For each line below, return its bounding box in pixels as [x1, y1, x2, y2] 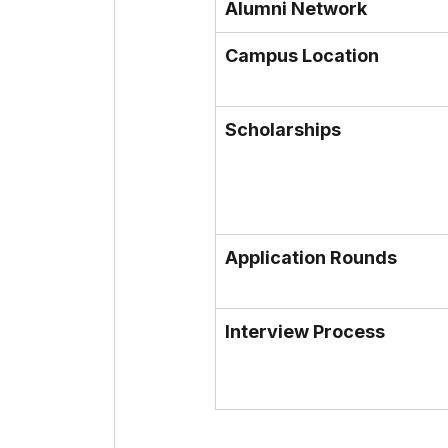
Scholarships [225, 119, 341, 141]
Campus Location [225, 45, 379, 67]
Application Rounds [225, 247, 397, 269]
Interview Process [225, 321, 385, 343]
